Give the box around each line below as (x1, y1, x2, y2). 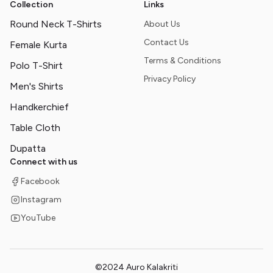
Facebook (21, 176, 60, 187)
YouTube (21, 213, 55, 224)
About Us (144, 19, 180, 30)
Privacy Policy (144, 74, 196, 85)
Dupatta (10, 143, 46, 155)
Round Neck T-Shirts (10, 18, 102, 30)
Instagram (21, 194, 62, 205)
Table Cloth (10, 122, 60, 134)
